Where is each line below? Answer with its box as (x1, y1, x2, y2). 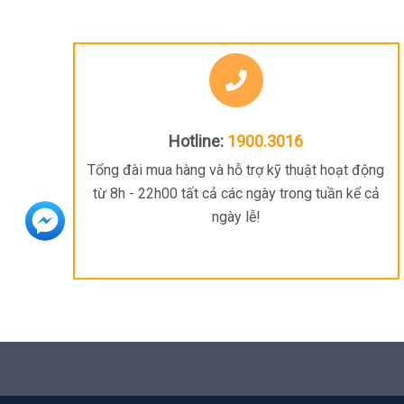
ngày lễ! (211, 208, 261, 226)
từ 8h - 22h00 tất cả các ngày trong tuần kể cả (92, 185, 380, 203)
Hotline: (169, 132, 225, 151)
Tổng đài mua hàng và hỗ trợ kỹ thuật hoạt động (87, 161, 385, 179)
